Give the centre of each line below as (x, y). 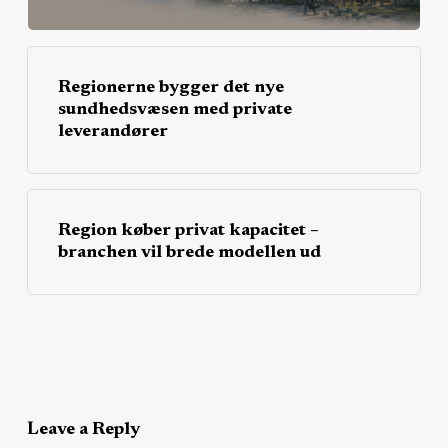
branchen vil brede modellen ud (189, 253)
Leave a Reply (83, 430)
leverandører (112, 132)
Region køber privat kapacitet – (188, 231)
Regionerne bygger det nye (170, 88)
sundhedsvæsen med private (174, 110)
